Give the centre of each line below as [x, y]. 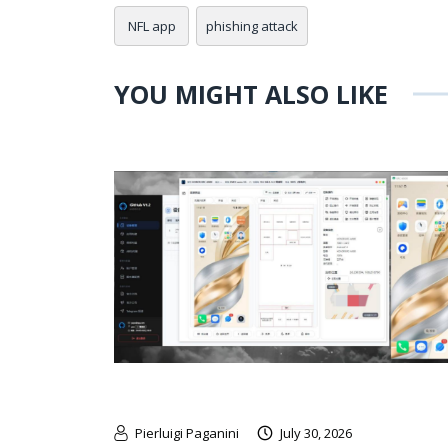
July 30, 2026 [316, 432]
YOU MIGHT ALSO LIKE [251, 93]
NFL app [151, 25]
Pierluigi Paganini [187, 432]
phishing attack [252, 25]
